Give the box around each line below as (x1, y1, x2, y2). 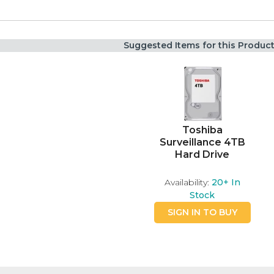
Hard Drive (175, 149, 230, 161)
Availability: (164, 177, 209, 188)
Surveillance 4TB (159, 136, 245, 149)
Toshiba (182, 124, 223, 136)
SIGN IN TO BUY (167, 207, 237, 218)
